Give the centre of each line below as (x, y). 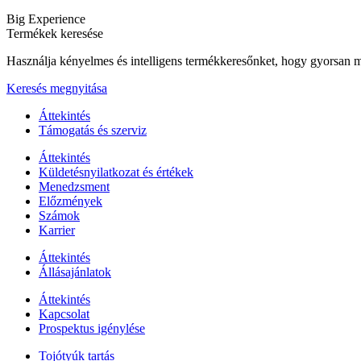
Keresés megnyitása (57, 89)
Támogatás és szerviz (93, 131)
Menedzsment (74, 187)
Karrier (57, 230)
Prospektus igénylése (92, 329)
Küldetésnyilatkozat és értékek (116, 172)
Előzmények (71, 201)
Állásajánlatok (75, 272)
